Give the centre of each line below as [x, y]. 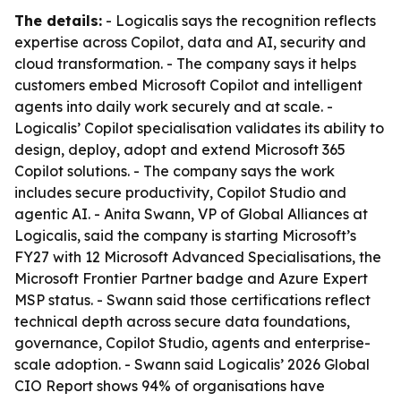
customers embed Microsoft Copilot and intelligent [188, 85]
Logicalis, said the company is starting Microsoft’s [185, 235]
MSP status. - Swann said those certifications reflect [192, 300]
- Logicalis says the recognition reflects [239, 21]
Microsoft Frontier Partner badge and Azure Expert [191, 278]
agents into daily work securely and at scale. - [174, 107]
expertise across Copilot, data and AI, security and [190, 42]
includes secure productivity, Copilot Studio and [180, 192]
